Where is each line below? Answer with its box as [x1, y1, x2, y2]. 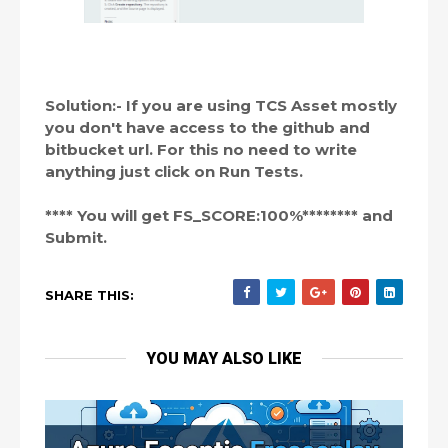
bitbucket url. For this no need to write [45, 140, 357, 159]
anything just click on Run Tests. [45, 162, 307, 181]
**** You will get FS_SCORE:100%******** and [45, 206, 393, 225]
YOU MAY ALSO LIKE [146, 349, 302, 368]
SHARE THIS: [45, 287, 134, 303]
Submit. [45, 228, 111, 247]
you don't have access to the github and [45, 118, 370, 137]
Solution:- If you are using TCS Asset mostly [45, 96, 397, 115]
